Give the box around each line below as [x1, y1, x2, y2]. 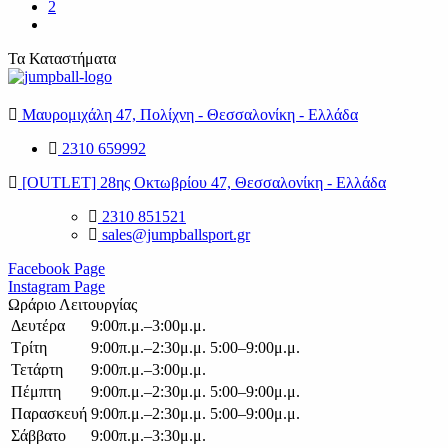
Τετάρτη [11, 360, 63, 378]
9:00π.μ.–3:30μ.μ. [91, 426, 206, 444]
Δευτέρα [11, 316, 65, 334]
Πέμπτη [11, 382, 61, 400]
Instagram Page [8, 277, 105, 295]
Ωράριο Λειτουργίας [8, 295, 137, 313]
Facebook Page [8, 259, 105, 277]
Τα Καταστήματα [8, 49, 116, 67]
